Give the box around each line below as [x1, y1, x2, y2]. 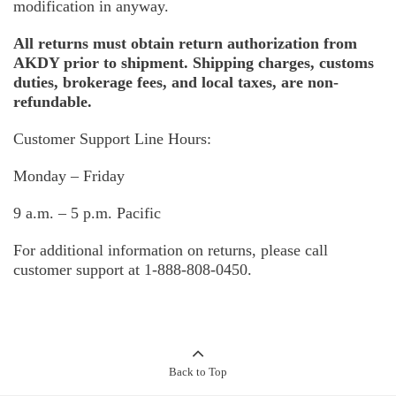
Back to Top [169, 365, 227, 379]
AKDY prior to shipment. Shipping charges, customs [13, 54, 374, 72]
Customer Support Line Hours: [13, 130, 211, 148]
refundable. [13, 93, 92, 111]
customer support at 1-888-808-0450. [13, 261, 252, 279]
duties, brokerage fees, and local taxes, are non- [13, 73, 339, 92]
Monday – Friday [13, 167, 125, 186]
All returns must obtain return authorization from [13, 34, 357, 53]
